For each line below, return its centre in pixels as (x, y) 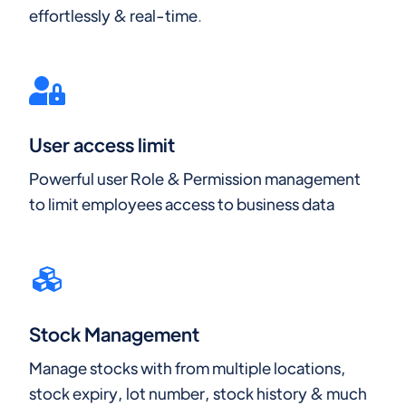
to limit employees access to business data (182, 204)
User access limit (102, 145)
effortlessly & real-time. (116, 14)
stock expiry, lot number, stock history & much (198, 392)
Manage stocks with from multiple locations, (188, 367)
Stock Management (114, 333)
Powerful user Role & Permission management (195, 179)
